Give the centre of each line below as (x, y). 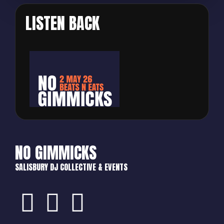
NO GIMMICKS (56, 153)
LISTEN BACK (62, 23)
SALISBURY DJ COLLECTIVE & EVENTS (71, 167)
